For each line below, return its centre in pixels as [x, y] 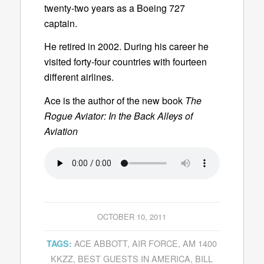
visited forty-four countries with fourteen [125, 62]
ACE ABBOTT [101, 243]
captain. [60, 23]
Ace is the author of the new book [114, 100]
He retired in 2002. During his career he [126, 47]
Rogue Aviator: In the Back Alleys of [118, 115]
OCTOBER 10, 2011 [132, 216]
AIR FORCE [155, 243]
